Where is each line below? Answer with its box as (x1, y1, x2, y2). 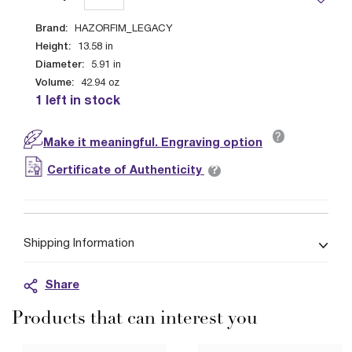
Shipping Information (24, 238, 134, 249)
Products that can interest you (12, 310, 258, 328)
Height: (35, 42, 71, 51)
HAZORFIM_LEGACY (75, 24, 173, 34)
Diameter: (35, 60, 84, 69)
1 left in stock (35, 96, 120, 107)
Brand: (35, 24, 68, 33)
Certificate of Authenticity (47, 166, 204, 176)
